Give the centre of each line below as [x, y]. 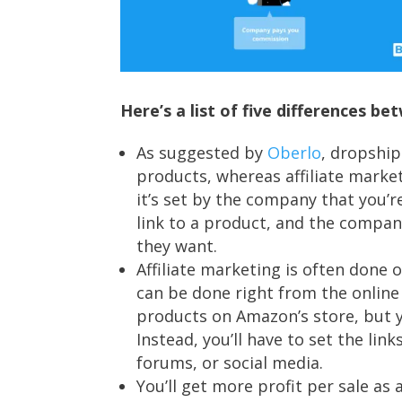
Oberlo [295, 153]
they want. [177, 246]
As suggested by [202, 153]
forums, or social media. [230, 363]
